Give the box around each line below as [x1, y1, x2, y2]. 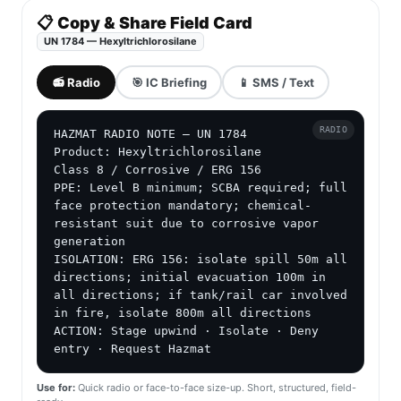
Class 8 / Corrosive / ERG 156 [54, 163, 261, 177]
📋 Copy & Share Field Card [37, 13, 252, 33]
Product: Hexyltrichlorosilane [54, 145, 261, 159]
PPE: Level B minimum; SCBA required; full [54, 181, 347, 195]
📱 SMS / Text [237, 74, 314, 90]
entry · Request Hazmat [54, 342, 211, 356]
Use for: [37, 381, 75, 395]
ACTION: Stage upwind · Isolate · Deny [54, 324, 319, 338]
